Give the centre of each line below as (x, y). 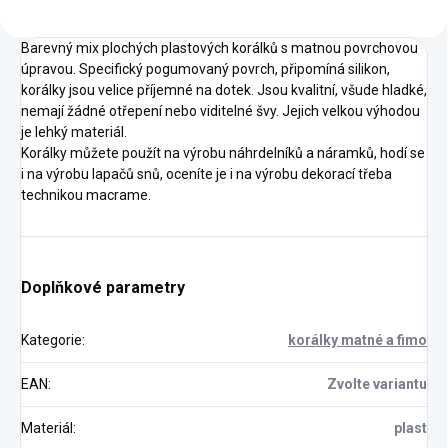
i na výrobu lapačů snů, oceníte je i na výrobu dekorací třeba (206, 173)
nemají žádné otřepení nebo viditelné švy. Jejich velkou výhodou (220, 110)
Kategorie (51, 339)
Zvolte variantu (377, 383)
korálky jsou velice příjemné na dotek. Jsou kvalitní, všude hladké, (224, 89)
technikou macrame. (86, 194)
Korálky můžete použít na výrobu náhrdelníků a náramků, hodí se (223, 152)
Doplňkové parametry (103, 287)
